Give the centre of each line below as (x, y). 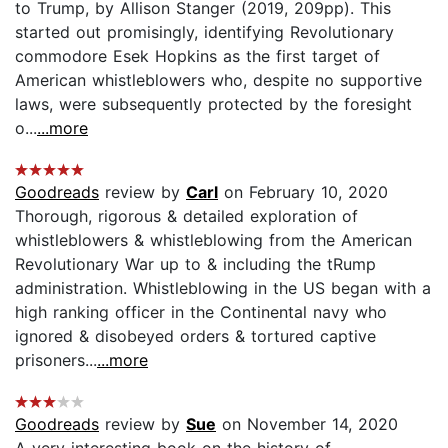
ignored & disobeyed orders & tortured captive (195, 335)
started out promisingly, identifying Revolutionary (204, 31)
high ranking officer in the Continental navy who (201, 311)
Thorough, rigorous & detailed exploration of (186, 215)
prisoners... (56, 359)
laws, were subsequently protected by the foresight (213, 103)
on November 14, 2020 (307, 423)
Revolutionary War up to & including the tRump (195, 263)
